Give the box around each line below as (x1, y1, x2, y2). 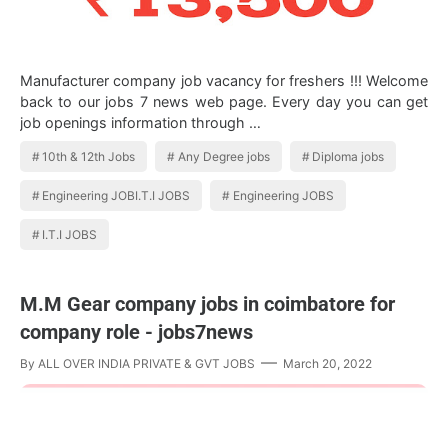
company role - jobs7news (20, 320, 253, 344)
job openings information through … (20, 114, 261, 131)
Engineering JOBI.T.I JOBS (42, 188, 191, 203)
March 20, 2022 (283, 356, 372, 371)
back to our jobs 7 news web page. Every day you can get (20, 93, 428, 110)
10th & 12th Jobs (42, 149, 136, 164)
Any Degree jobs (177, 149, 270, 164)
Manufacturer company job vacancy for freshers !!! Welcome (20, 72, 428, 89)
